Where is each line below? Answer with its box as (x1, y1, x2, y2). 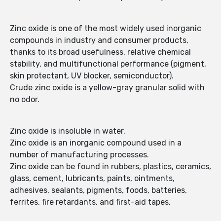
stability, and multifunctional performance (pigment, (10, 59, 206, 69)
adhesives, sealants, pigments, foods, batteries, (10, 185, 187, 195)
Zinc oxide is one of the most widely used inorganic (10, 24, 201, 34)
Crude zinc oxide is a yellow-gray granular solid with (10, 83, 205, 93)
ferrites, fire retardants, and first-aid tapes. (10, 197, 171, 207)
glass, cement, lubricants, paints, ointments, (10, 174, 175, 184)
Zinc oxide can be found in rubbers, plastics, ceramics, (10, 162, 211, 172)
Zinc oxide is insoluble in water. (10, 126, 125, 136)
